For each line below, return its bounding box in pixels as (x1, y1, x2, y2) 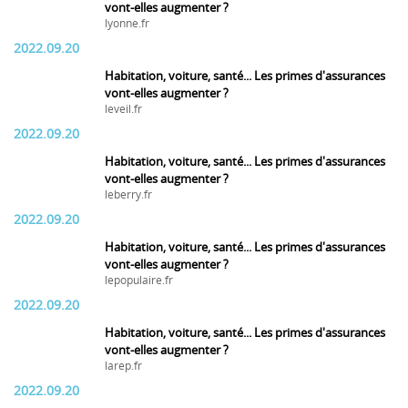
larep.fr (105, 360, 142, 372)
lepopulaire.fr (105, 274, 173, 287)
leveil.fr (105, 103, 142, 116)
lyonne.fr (105, 17, 149, 30)
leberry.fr (105, 189, 152, 201)
